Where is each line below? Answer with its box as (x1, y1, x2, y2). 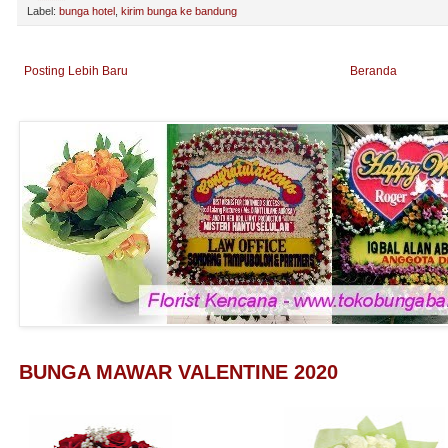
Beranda (350, 63, 397, 78)
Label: (27, 4, 59, 17)
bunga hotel (59, 4, 115, 17)
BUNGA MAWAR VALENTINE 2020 (19, 360, 338, 383)
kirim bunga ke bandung (121, 4, 237, 17)
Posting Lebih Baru (24, 63, 128, 78)
